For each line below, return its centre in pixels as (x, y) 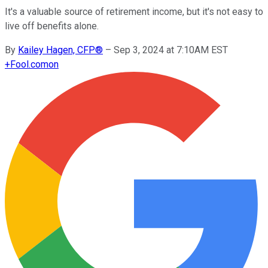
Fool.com (29, 64)
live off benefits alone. (52, 26)
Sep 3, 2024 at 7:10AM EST (171, 50)
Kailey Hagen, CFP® (60, 50)
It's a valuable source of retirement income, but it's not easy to (134, 11)
